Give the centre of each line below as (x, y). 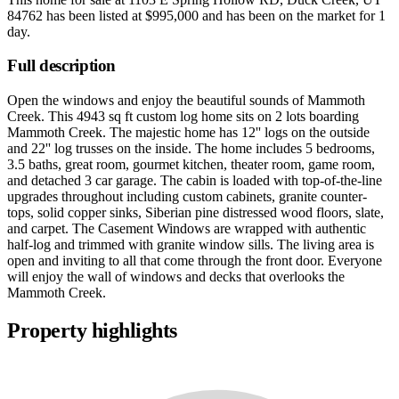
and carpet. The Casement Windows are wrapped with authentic (187, 229)
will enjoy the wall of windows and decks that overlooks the (176, 277)
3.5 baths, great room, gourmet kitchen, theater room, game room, (191, 165)
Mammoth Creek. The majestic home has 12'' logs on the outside (188, 133)
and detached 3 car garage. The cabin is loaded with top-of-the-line (195, 181)
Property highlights (92, 330)
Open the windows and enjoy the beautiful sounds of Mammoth (186, 101)
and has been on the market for (289, 15)
